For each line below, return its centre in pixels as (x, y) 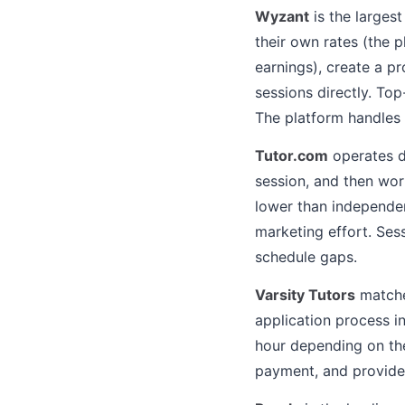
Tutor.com (292, 155)
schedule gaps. (306, 256)
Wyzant (282, 16)
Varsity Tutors (305, 294)
